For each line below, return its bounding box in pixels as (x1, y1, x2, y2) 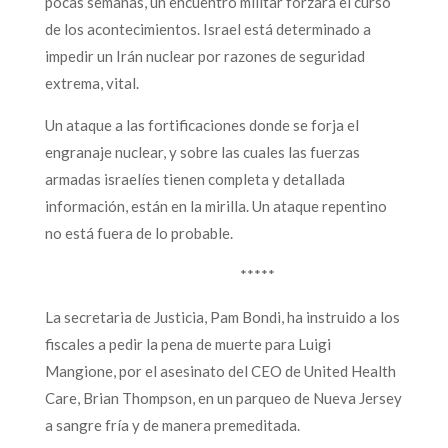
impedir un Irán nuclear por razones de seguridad (44, 46, 365, 65)
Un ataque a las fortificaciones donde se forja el (44, 115, 359, 134)
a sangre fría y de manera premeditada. (44, 415, 300, 434)
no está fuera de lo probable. (44, 223, 233, 242)
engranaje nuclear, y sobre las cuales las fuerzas (44, 142, 360, 161)
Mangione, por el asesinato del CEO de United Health (44, 361, 396, 380)
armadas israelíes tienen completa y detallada (44, 169, 345, 188)
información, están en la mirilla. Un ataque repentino (44, 196, 387, 215)
